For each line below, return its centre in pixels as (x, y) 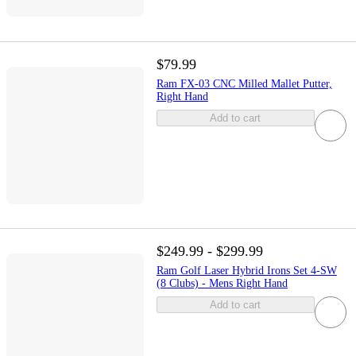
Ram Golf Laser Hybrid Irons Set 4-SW (246, 271)
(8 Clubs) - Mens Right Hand (222, 284)
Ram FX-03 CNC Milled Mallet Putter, (244, 84)
